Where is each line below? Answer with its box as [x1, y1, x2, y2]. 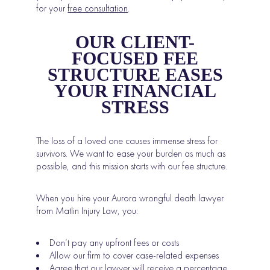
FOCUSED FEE [72, 48, 198, 68]
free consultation [67, 1, 128, 14]
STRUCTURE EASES [47, 64, 223, 84]
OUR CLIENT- [75, 31, 195, 52]
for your [36, 1, 68, 14]
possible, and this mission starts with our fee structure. [36, 159, 228, 172]
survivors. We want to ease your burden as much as [36, 146, 226, 160]
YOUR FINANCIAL [54, 80, 216, 101]
